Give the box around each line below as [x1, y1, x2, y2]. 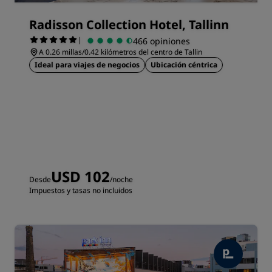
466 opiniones [133, 35, 190, 47]
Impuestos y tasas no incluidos [29, 185, 132, 195]
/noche [110, 174, 133, 185]
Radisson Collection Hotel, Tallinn [29, 16, 229, 33]
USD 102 [51, 166, 110, 186]
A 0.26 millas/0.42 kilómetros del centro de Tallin [39, 47, 202, 57]
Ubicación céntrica [151, 59, 217, 70]
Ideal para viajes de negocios [35, 59, 140, 70]
